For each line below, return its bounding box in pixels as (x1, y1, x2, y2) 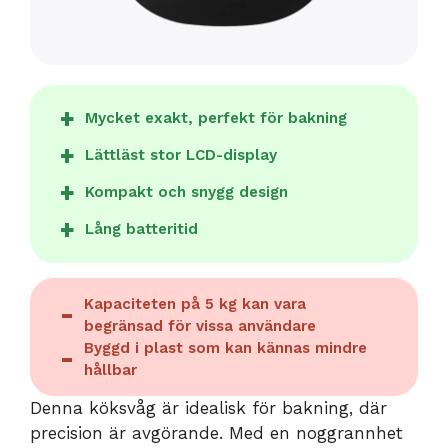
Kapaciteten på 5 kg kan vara (84, 294, 306, 313)
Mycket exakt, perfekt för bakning (85, 109, 347, 128)
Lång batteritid (85, 220, 198, 239)
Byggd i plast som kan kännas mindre (84, 338, 367, 357)
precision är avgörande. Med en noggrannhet (30, 422, 403, 443)
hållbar (84, 360, 137, 379)
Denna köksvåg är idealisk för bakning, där (30, 397, 387, 418)
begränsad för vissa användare (84, 316, 316, 335)
